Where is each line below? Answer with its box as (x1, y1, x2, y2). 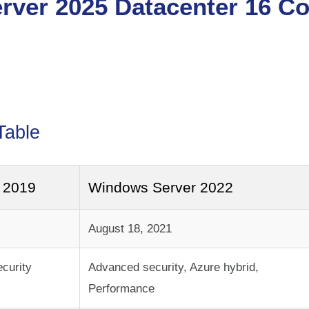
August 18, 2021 (88, 222, 172, 236)
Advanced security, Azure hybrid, (88, 261, 259, 275)
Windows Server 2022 (88, 179, 233, 196)
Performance (88, 282, 154, 296)
